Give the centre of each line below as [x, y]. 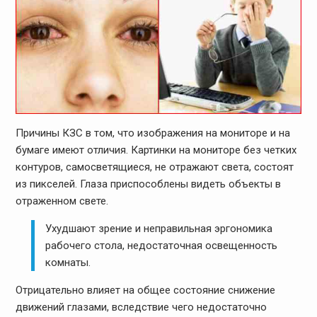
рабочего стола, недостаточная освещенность [162, 246]
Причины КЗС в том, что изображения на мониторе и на [152, 133]
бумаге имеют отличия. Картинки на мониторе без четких [156, 150]
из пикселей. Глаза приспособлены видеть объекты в [148, 184]
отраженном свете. [62, 201]
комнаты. [68, 263]
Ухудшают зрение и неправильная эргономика [159, 229]
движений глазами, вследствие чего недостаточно [141, 307]
